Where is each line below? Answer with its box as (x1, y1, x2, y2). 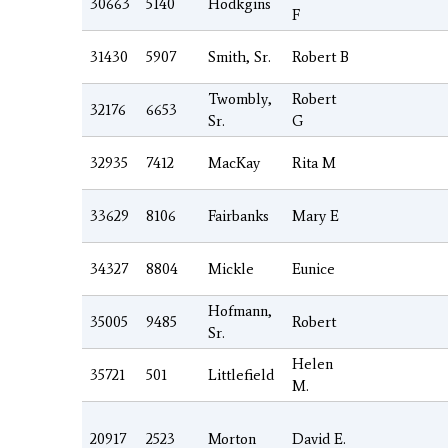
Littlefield (208, 365, 274, 384)
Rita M (292, 153, 336, 172)
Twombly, (208, 89, 272, 108)
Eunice (292, 259, 335, 278)
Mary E (292, 206, 339, 225)
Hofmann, (208, 301, 272, 320)
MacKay (208, 153, 260, 172)
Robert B (292, 47, 349, 66)
